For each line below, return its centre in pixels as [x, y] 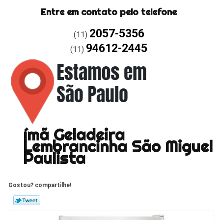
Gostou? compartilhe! [40, 185]
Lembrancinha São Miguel [118, 146]
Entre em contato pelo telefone [109, 12]
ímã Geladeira [74, 134]
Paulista [54, 158]
